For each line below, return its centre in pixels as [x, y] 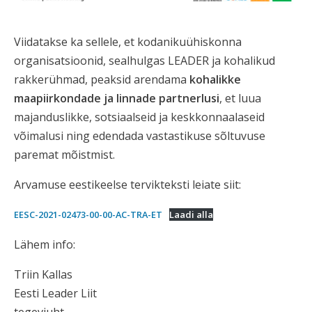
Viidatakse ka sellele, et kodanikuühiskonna [128, 42]
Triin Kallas [43, 275]
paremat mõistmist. [64, 155]
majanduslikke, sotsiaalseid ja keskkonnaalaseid [139, 117]
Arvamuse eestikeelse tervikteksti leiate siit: [127, 185]
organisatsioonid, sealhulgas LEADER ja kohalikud [145, 61]
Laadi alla [191, 215]
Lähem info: [45, 245]
